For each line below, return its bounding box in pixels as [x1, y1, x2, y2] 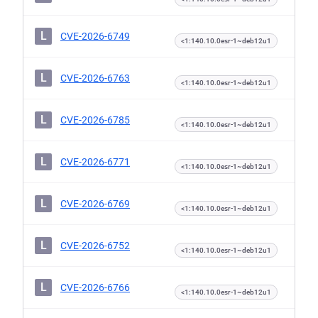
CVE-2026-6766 [60, 282, 130, 293]
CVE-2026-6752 [60, 240, 130, 251]
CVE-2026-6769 [60, 198, 130, 209]
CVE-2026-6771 [60, 156, 130, 168]
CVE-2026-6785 [60, 114, 130, 126]
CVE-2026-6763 [60, 72, 130, 84]
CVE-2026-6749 [60, 31, 130, 42]
